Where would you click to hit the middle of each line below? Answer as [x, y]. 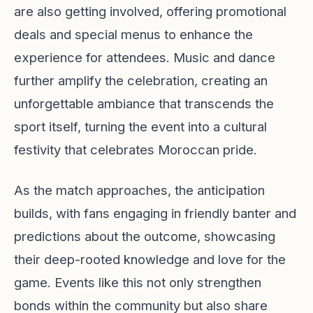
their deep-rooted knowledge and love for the [150, 259]
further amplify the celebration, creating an [141, 80]
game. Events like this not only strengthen [138, 282]
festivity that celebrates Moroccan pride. [136, 150]
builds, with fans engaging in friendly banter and [155, 213]
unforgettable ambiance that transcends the [144, 103]
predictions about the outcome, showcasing [145, 236]
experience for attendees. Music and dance [145, 57]
